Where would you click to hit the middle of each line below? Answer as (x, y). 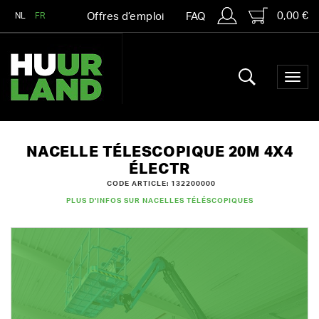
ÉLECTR (159, 169)
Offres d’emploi (126, 17)
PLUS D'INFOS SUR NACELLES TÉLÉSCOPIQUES (159, 201)
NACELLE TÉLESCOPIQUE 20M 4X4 (159, 152)
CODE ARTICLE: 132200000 (161, 184)
